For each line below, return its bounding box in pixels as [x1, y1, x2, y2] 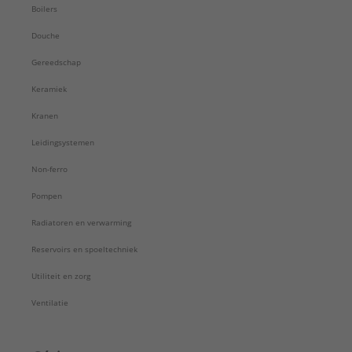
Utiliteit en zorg [31, 270, 90, 281]
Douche [31, 30, 60, 41]
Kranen [31, 110, 58, 121]
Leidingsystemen [31, 137, 94, 148]
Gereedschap [31, 57, 81, 68]
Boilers [31, 3, 57, 14]
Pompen [31, 190, 62, 201]
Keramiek [31, 83, 67, 94]
